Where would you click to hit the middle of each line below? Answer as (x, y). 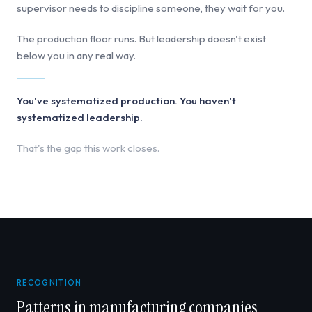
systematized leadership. (80, 117)
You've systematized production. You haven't (126, 100)
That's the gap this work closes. (88, 148)
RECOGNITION (49, 282)
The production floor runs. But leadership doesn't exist (141, 38)
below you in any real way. (76, 55)
